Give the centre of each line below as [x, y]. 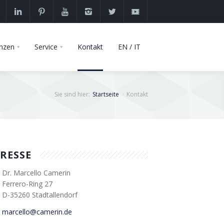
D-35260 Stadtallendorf [40, 195]
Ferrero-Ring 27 [27, 184]
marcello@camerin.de [37, 212]
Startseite [106, 94]
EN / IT [129, 47]
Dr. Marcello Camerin [36, 173]
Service [46, 47]
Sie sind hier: [72, 94]
